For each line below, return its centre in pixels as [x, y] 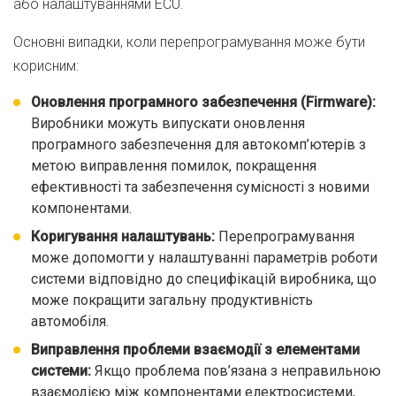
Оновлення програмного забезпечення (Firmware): [203, 102]
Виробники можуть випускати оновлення [168, 123]
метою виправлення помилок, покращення [174, 166]
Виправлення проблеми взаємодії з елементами [195, 350]
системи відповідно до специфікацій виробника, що [204, 279]
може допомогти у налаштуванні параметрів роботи [204, 258]
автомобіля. [70, 321]
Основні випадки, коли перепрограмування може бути [189, 42]
